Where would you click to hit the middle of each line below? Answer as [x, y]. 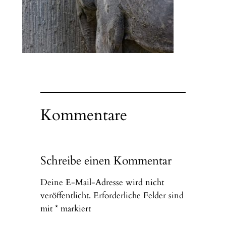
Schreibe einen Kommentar [106, 161]
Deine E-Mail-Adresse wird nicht [102, 182]
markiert [74, 208]
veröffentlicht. [65, 195]
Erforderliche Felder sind [138, 195]
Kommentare [83, 115]
